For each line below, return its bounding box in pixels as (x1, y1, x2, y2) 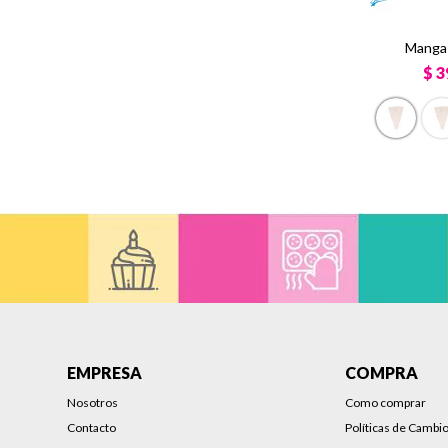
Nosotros (67, 394, 119, 410)
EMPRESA (67, 362, 143, 382)
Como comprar (345, 394, 427, 410)
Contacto (67, 419, 117, 435)
